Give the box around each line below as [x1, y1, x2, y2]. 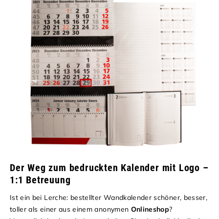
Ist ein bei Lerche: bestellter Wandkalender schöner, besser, [10, 193, 208, 202]
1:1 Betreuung [10, 174, 71, 186]
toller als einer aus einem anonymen [10, 204, 131, 214]
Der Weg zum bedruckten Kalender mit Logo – [10, 161, 209, 174]
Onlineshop [131, 204, 170, 214]
